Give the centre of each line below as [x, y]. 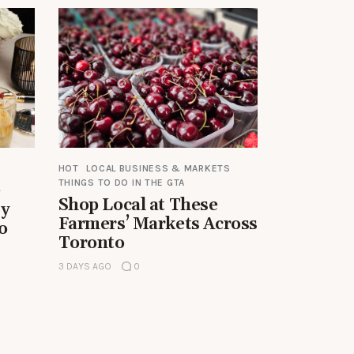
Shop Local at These [138, 206]
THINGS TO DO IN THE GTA [122, 183]
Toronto [91, 244]
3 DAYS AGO [85, 267]
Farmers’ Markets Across [158, 225]
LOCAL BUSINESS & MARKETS [158, 169]
